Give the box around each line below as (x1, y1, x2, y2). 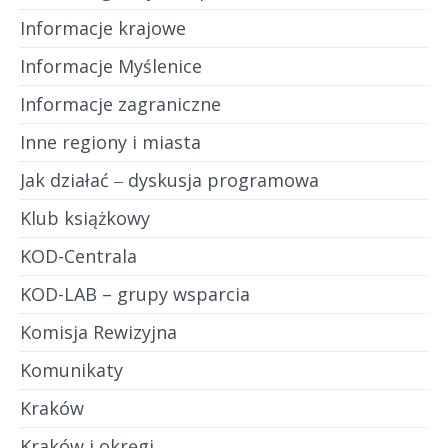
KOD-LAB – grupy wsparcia (20, 282, 250, 307)
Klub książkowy (20, 206, 150, 231)
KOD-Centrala (20, 244, 137, 269)
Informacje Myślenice (20, 54, 202, 79)
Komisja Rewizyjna (20, 320, 177, 345)
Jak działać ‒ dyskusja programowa (20, 168, 319, 193)
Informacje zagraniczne (20, 92, 221, 117)
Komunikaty (20, 358, 123, 383)
